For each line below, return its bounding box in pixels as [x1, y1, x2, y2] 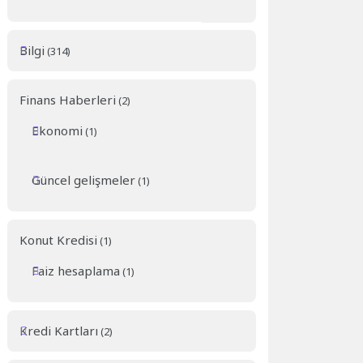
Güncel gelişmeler [32, 172, 136, 189]
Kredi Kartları [19, 322, 99, 340]
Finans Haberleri [19, 92, 117, 109]
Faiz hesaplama [32, 263, 121, 280]
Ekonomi [32, 122, 83, 139]
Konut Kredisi [19, 232, 98, 249]
